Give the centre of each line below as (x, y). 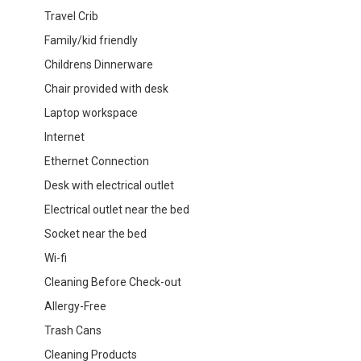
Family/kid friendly (91, 40)
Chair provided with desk (106, 88)
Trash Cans (73, 330)
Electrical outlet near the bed (117, 209)
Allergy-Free (75, 306)
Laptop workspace (91, 112)
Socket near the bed (95, 233)
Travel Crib (71, 16)
